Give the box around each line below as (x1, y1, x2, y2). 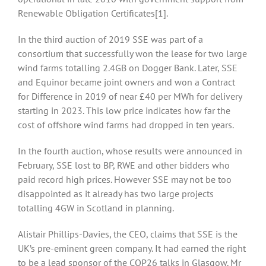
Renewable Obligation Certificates (18, 7, 155, 20)
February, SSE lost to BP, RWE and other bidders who (18, 159, 230, 172)
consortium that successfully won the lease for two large (18, 47, 247, 60)
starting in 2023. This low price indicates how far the (18, 104, 230, 117)
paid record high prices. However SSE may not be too (18, 173, 232, 186)
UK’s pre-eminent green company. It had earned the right (18, 242, 246, 255)
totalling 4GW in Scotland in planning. (18, 202, 174, 214)
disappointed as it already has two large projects (18, 188, 214, 200)
